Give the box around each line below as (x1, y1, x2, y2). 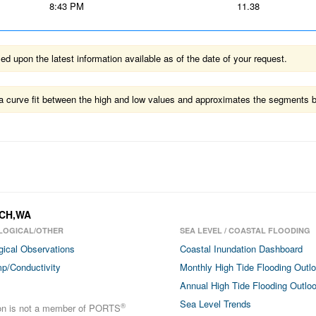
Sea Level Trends (179, 297, 251, 310)
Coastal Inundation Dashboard (179, 242, 303, 255)
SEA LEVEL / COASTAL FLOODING (179, 225, 310, 236)
